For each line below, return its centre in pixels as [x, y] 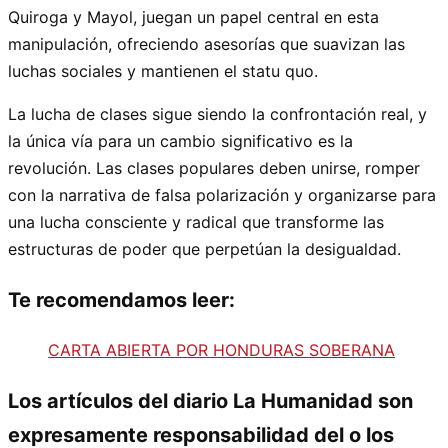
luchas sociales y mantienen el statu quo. [163, 70]
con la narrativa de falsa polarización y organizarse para [222, 194]
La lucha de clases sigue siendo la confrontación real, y [217, 113]
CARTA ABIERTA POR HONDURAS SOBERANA [221, 349]
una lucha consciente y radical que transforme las [196, 221]
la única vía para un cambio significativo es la [180, 140]
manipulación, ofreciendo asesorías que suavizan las [206, 43]
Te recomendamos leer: [121, 299]
